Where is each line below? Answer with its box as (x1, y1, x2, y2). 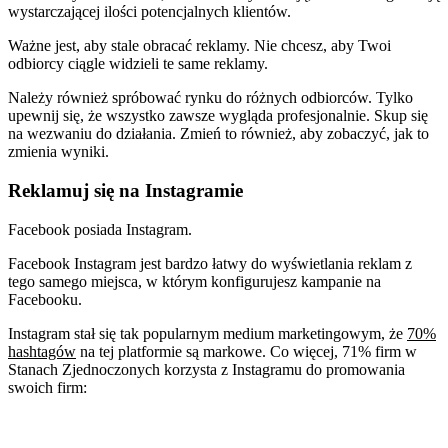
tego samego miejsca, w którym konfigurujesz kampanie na (8, 272, 381, 290)
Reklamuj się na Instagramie (8, 180, 243, 201)
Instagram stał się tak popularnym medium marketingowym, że (8, 324, 407, 342)
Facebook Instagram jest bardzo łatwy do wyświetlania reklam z (8, 254, 412, 272)
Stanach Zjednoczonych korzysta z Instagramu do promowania (8, 360, 405, 378)
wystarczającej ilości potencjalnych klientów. (8, 3, 291, 21)
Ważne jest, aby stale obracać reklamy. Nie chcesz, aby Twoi (8, 37, 391, 55)
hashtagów (8, 342, 76, 360)
